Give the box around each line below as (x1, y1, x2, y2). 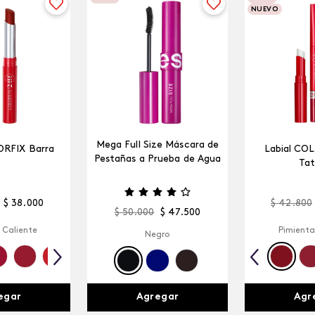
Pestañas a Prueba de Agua (94, 154, 221, 165)
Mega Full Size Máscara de (96, 140, 219, 150)
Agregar (136, 291, 179, 302)
